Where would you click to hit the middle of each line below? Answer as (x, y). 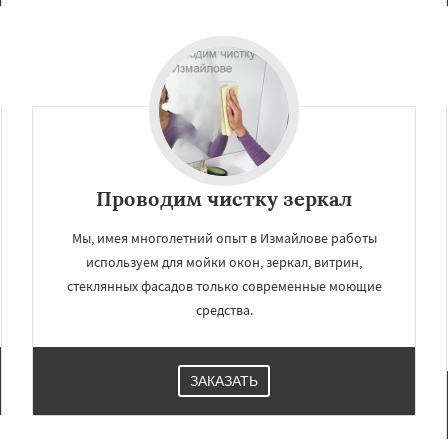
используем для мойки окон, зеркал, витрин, (224, 262)
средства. (224, 310)
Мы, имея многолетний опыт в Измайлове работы (224, 238)
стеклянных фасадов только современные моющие (224, 286)
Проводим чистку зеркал (224, 198)
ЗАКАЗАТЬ (224, 381)
